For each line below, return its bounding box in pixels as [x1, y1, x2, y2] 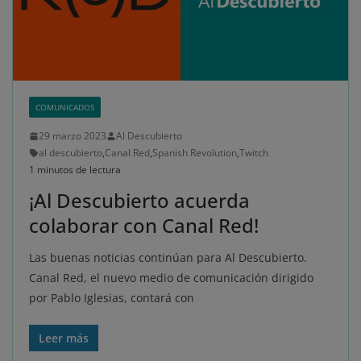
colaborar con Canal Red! [29, 212, 259, 239]
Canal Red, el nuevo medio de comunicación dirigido [29, 270, 313, 286]
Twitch [239, 146, 268, 160]
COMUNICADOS [35, 102, 94, 114]
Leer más [39, 330, 89, 346]
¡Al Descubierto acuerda [29, 187, 250, 214]
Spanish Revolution [152, 146, 237, 160]
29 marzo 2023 [39, 129, 106, 143]
